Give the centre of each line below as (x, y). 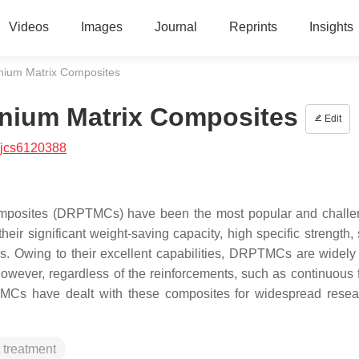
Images (101, 27)
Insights (331, 27)
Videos (28, 27)
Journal (175, 27)
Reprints (253, 27)
